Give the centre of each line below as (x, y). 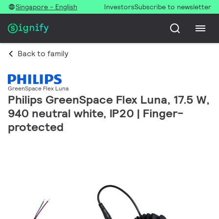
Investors (119, 7)
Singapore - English (46, 7)
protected (36, 127)
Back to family (43, 54)
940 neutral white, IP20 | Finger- (96, 113)
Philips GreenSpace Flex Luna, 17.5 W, (109, 100)
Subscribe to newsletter (173, 7)
